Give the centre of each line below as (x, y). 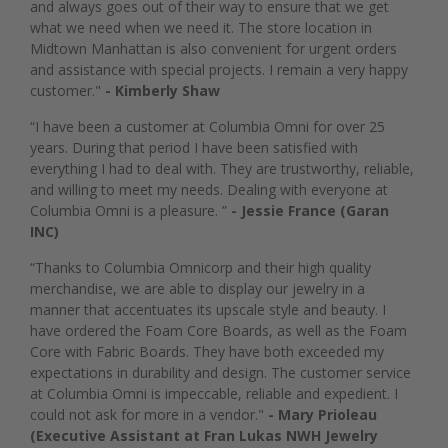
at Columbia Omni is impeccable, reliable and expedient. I (214, 393)
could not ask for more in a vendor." (149, 414)
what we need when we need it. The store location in (201, 27)
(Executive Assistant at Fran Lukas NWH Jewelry (204, 435)
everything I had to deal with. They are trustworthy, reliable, (222, 168)
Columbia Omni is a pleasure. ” (130, 210)
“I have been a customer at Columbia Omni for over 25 (207, 126)
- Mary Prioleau (322, 414)
